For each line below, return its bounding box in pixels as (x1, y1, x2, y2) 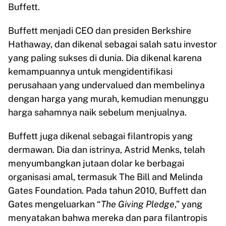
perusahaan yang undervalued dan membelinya (8, 80, 205, 91)
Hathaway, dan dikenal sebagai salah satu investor (8, 39, 217, 50)
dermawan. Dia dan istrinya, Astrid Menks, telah (8, 144, 205, 155)
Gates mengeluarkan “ (8, 199, 101, 210)
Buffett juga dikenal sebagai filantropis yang (8, 131, 193, 142)
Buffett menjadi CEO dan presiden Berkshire (8, 25, 191, 36)
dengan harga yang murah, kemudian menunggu (8, 93, 208, 104)
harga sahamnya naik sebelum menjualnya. (8, 107, 187, 118)
